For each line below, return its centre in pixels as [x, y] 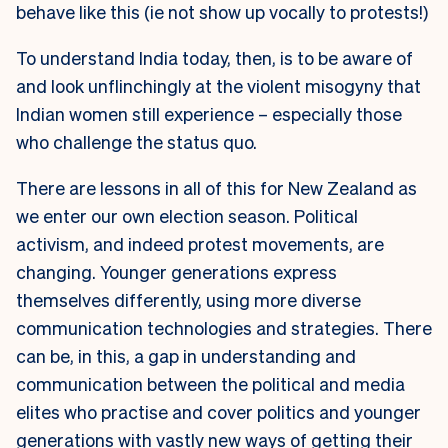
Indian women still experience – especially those [209, 113]
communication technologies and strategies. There [224, 327]
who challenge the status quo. [138, 141]
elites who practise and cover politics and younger [218, 411]
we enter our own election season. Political [187, 215]
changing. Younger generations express [176, 271]
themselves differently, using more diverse [188, 299]
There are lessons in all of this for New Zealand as [216, 187]
